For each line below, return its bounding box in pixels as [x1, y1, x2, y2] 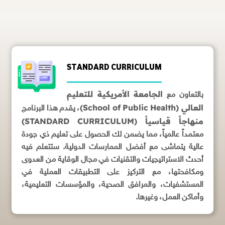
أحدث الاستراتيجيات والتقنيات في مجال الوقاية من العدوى [22, 155, 203, 165]
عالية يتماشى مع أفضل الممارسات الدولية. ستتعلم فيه [22, 143, 203, 152]
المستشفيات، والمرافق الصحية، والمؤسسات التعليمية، [22, 180, 203, 190]
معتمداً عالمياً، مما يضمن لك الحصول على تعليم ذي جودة [22, 130, 203, 140]
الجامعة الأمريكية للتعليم [67, 89, 163, 99]
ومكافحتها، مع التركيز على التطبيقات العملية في [22, 168, 203, 177]
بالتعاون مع [163, 90, 203, 100]
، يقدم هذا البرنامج [22, 104, 80, 114]
